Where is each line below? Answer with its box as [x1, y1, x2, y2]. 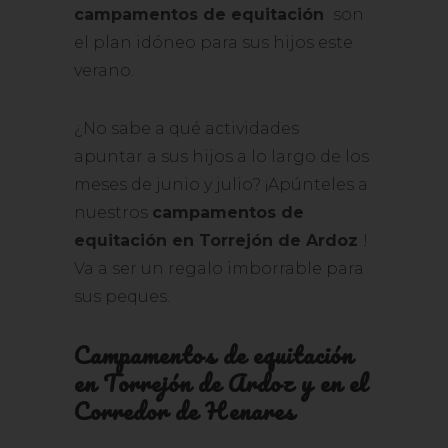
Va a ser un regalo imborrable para [74, 259, 364, 278]
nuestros [74, 203, 152, 222]
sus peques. [74, 287, 170, 306]
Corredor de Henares [74, 391, 295, 430]
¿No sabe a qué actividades [74, 119, 299, 138]
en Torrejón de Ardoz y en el [74, 363, 367, 402]
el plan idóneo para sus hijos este [74, 33, 353, 52]
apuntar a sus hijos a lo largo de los [74, 147, 369, 166]
